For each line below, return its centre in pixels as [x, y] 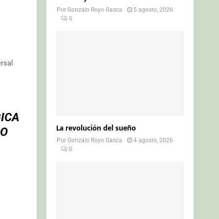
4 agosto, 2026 [153, 140]
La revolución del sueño [96, 128]
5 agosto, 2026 [153, 10]
